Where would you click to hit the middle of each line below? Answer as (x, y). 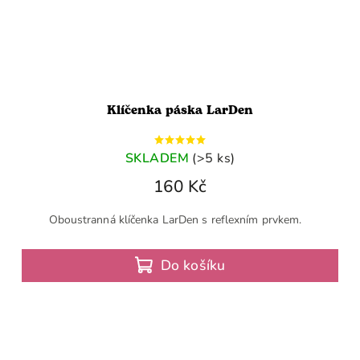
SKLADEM (157, 158)
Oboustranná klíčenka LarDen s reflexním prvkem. (180, 220)
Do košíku (193, 265)
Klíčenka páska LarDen (180, 110)
